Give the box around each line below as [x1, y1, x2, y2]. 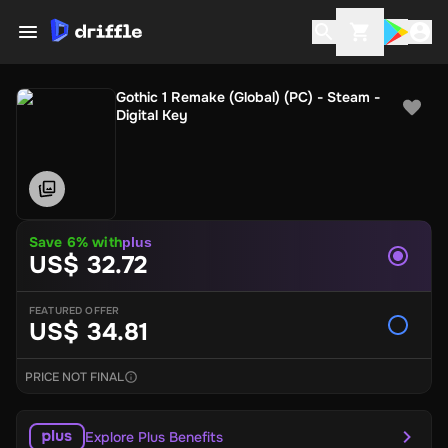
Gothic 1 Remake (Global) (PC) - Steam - [116, 88, 380, 106]
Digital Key [116, 106, 188, 124]
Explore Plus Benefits [85, 428, 223, 446]
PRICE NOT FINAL [25, 369, 124, 385]
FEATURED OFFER [29, 304, 120, 317]
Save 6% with [29, 233, 122, 251]
